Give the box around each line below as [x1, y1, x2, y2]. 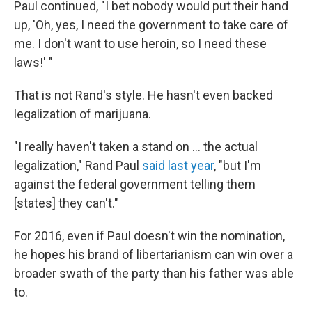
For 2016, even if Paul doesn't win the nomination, [14, 228, 285, 243]
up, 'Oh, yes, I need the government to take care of [14, 17, 288, 32]
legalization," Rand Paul [14, 157, 142, 173]
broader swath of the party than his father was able [14, 265, 294, 281]
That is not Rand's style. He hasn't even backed [14, 87, 273, 102]
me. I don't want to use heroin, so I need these [14, 36, 267, 51]
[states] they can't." [14, 195, 118, 210]
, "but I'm [214, 157, 261, 173]
